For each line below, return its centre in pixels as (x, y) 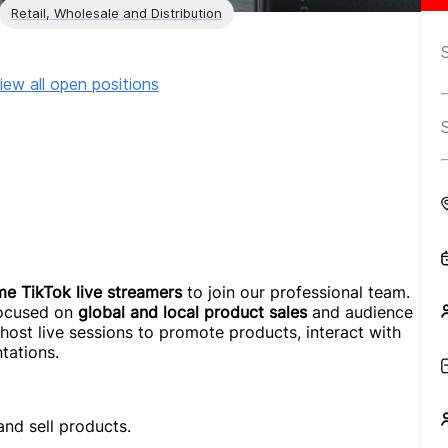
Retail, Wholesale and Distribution (116, 12)
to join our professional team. (296, 292)
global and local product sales (192, 312)
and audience (360, 312)
